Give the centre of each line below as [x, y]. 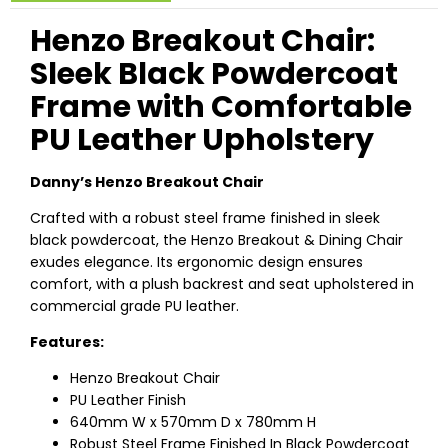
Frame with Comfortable [221, 107]
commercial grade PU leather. [134, 306]
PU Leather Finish [128, 400]
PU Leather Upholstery [202, 140]
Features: [67, 342]
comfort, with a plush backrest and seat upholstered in [222, 284]
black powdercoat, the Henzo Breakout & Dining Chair [216, 240]
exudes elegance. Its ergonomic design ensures [196, 262]
